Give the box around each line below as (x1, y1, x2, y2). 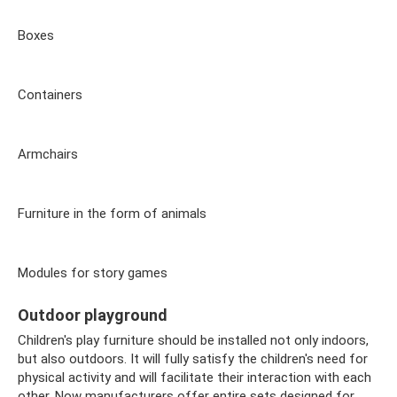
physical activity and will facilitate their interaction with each (18, 369, 371, 385)
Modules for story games (18, 264, 167, 281)
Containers (18, 86, 82, 103)
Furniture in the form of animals (18, 205, 206, 222)
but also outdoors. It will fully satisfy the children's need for (18, 350, 368, 367)
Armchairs (18, 145, 78, 162)
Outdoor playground (18, 305, 167, 324)
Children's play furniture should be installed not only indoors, (18, 331, 369, 348)
